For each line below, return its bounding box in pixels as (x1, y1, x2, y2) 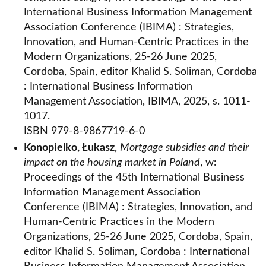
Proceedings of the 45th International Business (24, 172, 245, 183)
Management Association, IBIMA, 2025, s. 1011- (24, 96, 251, 107)
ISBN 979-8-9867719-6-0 (24, 126, 145, 137)
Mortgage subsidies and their (120, 142, 249, 153)
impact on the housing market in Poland (24, 157, 200, 168)
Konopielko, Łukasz (24, 142, 115, 153)
